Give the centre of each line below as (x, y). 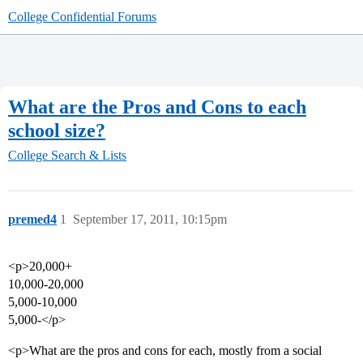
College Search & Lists (67, 156)
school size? (57, 130)
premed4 (32, 220)
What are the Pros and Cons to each (157, 107)
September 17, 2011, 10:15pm (150, 220)
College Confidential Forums (82, 17)
